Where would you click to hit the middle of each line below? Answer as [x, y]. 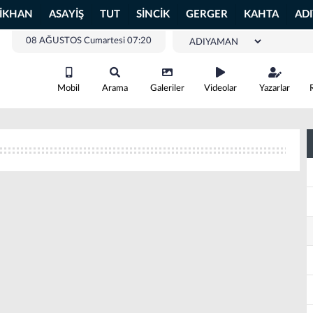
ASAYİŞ [66, 14]
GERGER [207, 14]
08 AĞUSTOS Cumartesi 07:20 [89, 41]
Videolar [220, 88]
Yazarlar [275, 88]
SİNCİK [153, 14]
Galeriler [167, 88]
